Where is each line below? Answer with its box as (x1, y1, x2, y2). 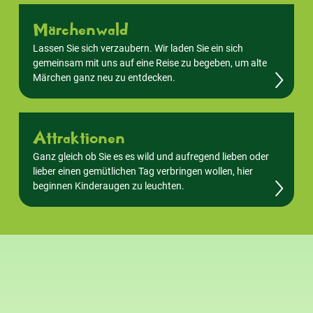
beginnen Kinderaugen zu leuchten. (33, 179, 184, 192)
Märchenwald (33, 18, 129, 40)
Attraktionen (33, 126, 125, 148)
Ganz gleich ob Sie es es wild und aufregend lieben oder (33, 150, 269, 163)
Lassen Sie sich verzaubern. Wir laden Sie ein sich (33, 41, 243, 54)
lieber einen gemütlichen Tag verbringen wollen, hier (33, 164, 253, 177)
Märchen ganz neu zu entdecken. (33, 71, 175, 84)
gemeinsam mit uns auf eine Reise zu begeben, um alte (33, 56, 267, 69)
